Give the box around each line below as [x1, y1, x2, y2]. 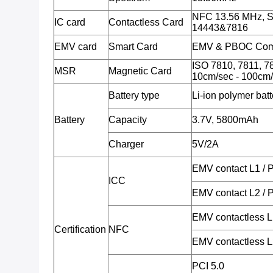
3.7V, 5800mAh [192, 115, 258, 125]
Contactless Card [108, 17, 183, 27]
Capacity [108, 115, 147, 125]
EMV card [54, 41, 97, 52]
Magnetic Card [108, 66, 172, 76]
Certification [54, 224, 106, 235]
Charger [108, 139, 144, 149]
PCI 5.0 [192, 261, 224, 271]
